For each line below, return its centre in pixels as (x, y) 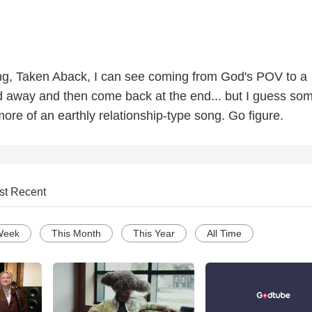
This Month (76, 234)
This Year (154, 234)
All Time (224, 234)
